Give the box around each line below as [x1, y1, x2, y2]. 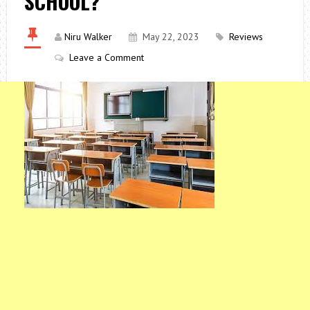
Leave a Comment [69, 51, 144, 64]
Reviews [228, 30, 263, 43]
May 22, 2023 [142, 30, 199, 43]
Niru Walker [64, 30, 112, 43]
